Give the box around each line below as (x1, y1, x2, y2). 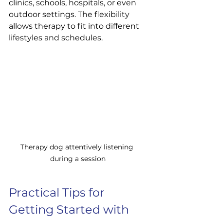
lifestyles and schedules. (9, 33, 103, 42)
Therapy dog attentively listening (20, 142, 135, 151)
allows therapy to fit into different (9, 21, 141, 31)
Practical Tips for (9, 185, 108, 200)
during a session (50, 154, 106, 163)
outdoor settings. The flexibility (9, 9, 131, 19)
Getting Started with (9, 202, 132, 217)
